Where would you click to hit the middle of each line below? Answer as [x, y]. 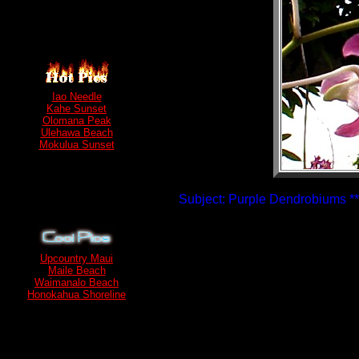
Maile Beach [77, 270]
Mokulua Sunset [77, 145]
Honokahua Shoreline [77, 294]
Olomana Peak [77, 121]
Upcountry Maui [77, 258]
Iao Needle [77, 97]
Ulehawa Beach [77, 133]
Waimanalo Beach [77, 282]
